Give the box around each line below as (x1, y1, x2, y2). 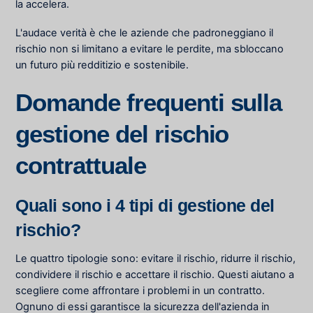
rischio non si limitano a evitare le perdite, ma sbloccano (15, 43, 284, 56)
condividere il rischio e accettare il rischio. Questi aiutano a (15, 268, 295, 282)
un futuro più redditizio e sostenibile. (15, 59, 189, 72)
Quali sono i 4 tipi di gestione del (15, 195, 275, 215)
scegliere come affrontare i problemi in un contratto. (15, 284, 265, 298)
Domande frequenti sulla (15, 89, 282, 117)
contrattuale (15, 152, 146, 180)
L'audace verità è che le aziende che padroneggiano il (15, 27, 274, 40)
